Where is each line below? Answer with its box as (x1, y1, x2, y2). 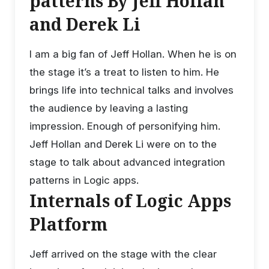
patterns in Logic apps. (29, 174, 139, 186)
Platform (29, 212, 107, 235)
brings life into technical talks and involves (29, 83, 234, 96)
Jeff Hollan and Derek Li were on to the (29, 138, 217, 150)
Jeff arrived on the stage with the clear (29, 247, 217, 260)
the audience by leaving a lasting (29, 101, 188, 114)
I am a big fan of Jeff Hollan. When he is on (29, 47, 237, 60)
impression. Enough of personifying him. (29, 119, 220, 132)
